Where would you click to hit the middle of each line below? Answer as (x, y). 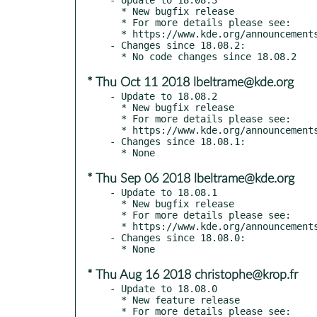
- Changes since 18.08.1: (178, 141)
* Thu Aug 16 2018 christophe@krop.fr (192, 275)
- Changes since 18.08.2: (178, 45)
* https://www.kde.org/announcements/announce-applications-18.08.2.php (115, 130)
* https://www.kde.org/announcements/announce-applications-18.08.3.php (115, 34)
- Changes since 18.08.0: (178, 237)
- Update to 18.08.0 (163, 288)
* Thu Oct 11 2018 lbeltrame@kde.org (190, 82)
